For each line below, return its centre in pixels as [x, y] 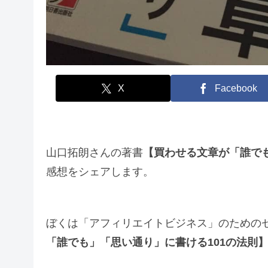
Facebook [236, 88]
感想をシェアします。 [100, 172]
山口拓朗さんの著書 [94, 153]
